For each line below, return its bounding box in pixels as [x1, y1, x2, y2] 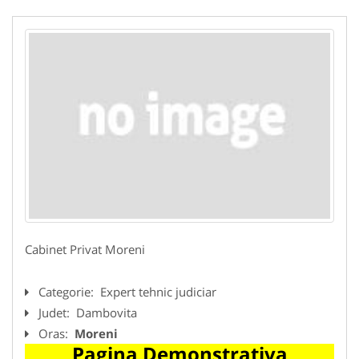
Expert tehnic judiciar [100, 283, 216, 300]
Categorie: [38, 283, 97, 300]
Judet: [38, 304, 73, 321]
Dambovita [76, 304, 137, 321]
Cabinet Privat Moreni [25, 240, 145, 257]
